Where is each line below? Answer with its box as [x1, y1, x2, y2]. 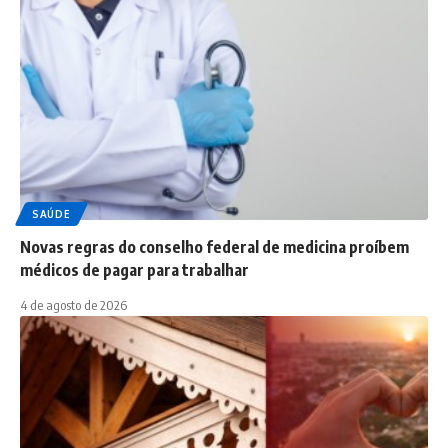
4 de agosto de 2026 [20, 296, 127, 313]
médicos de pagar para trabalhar [20, 259, 249, 280]
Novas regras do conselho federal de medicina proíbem [20, 236, 409, 257]
